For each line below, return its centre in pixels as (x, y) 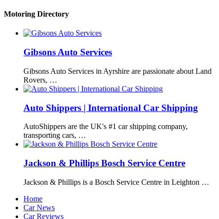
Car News (39, 207)
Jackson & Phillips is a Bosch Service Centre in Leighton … (116, 182)
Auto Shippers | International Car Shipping (111, 108)
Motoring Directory (36, 14)
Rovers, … (40, 80)
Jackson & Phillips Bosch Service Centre (104, 163)
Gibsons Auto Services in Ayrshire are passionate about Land (118, 71)
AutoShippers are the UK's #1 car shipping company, (106, 127)
